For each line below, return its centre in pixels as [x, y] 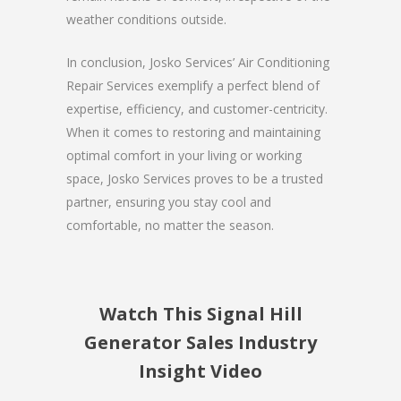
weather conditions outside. [146, 19]
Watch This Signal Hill [200, 313]
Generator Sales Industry [200, 342]
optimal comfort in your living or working [184, 155]
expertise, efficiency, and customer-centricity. [197, 108]
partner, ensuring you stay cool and [169, 201]
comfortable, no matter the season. [170, 225]
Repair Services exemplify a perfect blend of [193, 85]
